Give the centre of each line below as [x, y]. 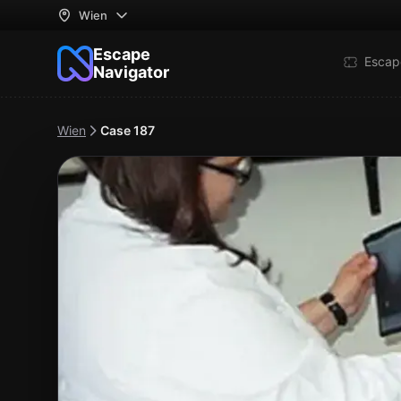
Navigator [131, 72]
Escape [122, 54]
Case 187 [128, 130]
